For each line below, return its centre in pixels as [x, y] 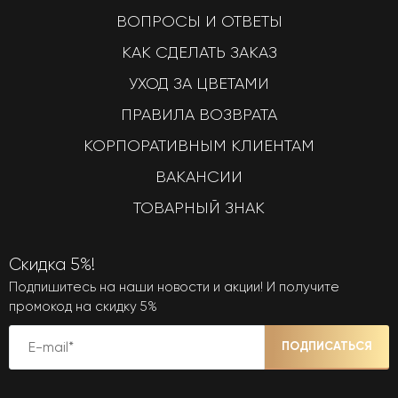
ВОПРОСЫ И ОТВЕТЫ [199, 21]
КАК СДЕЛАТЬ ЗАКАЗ [199, 52]
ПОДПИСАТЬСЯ [327, 346]
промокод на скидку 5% [83, 306]
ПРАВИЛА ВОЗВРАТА [199, 114]
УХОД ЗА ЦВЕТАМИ [199, 83]
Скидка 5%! [52, 264]
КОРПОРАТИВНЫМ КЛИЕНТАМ [199, 145]
